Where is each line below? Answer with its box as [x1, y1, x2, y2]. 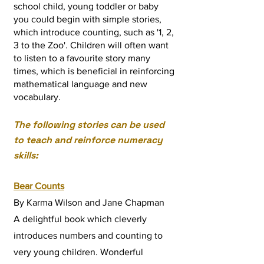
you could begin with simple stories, [14, 14, 161, 25]
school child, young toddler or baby [14, 1, 159, 12]
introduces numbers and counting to [14, 230, 163, 241]
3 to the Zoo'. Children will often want [14, 40, 169, 51]
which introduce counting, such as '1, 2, [14, 27, 174, 38]
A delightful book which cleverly [14, 214, 147, 225]
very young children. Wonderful [14, 247, 143, 258]
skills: [14, 149, 38, 162]
